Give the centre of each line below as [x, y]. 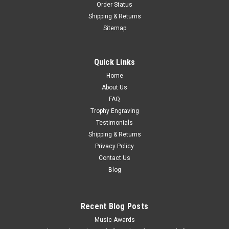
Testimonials [114, 123]
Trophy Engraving [114, 111]
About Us [114, 88]
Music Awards [114, 220]
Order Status [114, 5]
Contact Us [114, 158]
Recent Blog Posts [114, 207]
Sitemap [114, 28]
